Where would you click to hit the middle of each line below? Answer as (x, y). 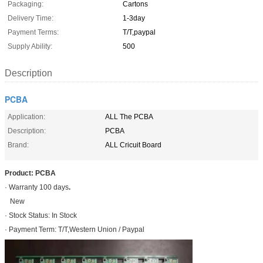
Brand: (18, 145)
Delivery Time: (31, 18)
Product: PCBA (30, 173)
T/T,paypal (139, 32)
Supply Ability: (30, 46)
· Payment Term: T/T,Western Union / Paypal (75, 229)
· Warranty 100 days (37, 187)
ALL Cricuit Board (133, 145)
